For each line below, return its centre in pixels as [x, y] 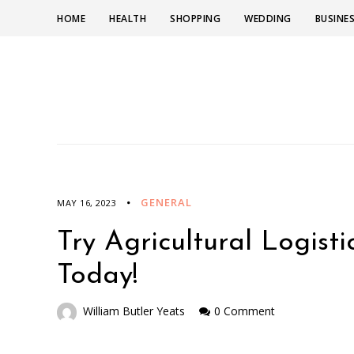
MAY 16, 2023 [87, 203]
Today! [97, 276]
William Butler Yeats [134, 311]
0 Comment [245, 311]
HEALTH [128, 19]
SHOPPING [195, 19]
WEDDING [268, 19]
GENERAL [166, 202]
